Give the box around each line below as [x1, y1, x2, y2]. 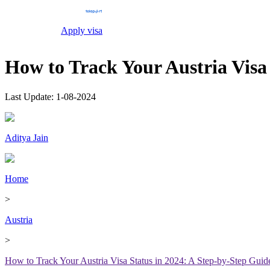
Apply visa [60, 25, 102, 36]
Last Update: [5, 91, 56, 102]
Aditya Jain [5, 132, 48, 143]
